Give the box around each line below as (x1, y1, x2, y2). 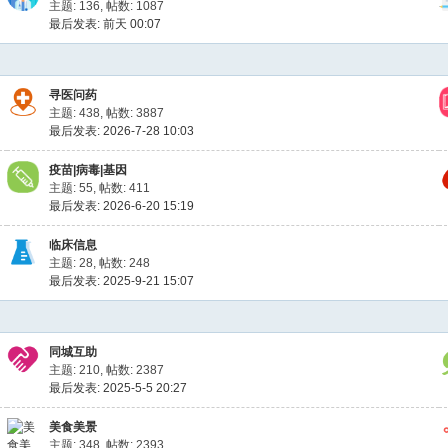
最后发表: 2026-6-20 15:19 (49, 199, 195, 213)
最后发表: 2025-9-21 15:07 (49, 274, 195, 288)
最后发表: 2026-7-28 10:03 (49, 124, 195, 138)
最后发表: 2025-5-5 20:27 (49, 381, 188, 395)
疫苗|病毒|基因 (49, 163, 128, 177)
